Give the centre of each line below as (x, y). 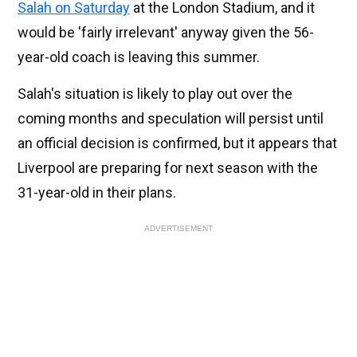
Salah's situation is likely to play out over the (155, 94)
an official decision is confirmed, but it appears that (177, 143)
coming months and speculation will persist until (171, 119)
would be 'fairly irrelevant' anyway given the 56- (166, 33)
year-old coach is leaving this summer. (139, 57)
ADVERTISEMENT (178, 229)
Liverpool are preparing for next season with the (168, 168)
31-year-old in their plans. (97, 193)
